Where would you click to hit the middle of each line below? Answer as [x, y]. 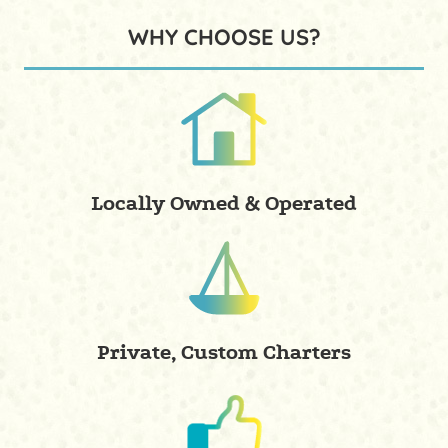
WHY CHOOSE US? [224, 36]
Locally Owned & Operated [224, 203]
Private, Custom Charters [224, 352]
